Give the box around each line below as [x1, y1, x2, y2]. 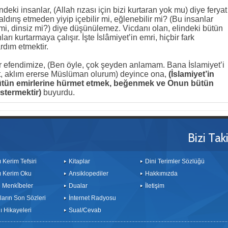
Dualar [69, 182, 88, 189]
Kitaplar [69, 158, 90, 165]
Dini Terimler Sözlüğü [145, 158, 205, 165]
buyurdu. [43, 88, 75, 97]
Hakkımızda [145, 170, 178, 177]
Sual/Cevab [69, 207, 101, 214]
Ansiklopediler [69, 170, 108, 177]
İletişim [145, 182, 164, 189]
